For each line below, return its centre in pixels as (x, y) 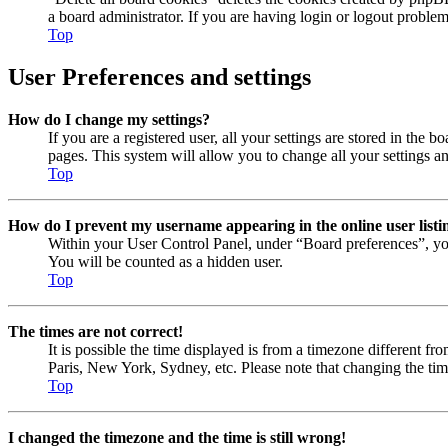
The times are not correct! (95, 331)
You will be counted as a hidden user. (165, 261)
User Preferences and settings (159, 77)
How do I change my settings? (109, 119)
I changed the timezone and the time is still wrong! (177, 437)
